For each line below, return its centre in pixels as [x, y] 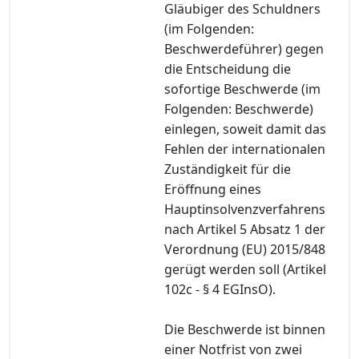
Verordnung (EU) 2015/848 [245, 249]
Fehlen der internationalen [245, 149]
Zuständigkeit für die [228, 169]
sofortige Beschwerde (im [242, 89]
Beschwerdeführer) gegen [244, 48]
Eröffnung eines [213, 189]
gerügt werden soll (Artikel [245, 269]
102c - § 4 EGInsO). [220, 289]
